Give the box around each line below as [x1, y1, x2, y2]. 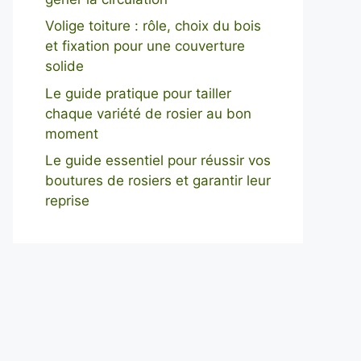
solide [45, 58, 84, 74]
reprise [45, 193, 89, 209]
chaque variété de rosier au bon [45, 105, 251, 122]
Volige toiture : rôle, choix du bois [45, 18, 261, 34]
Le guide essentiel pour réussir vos [45, 152, 271, 168]
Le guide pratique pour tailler [45, 85, 231, 102]
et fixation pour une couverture [45, 38, 245, 54]
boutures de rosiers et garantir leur [45, 172, 271, 189]
